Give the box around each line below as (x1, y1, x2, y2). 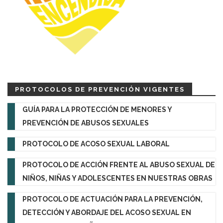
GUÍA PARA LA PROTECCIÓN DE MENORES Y (22, 106, 172, 113)
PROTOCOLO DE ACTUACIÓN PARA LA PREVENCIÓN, (22, 195, 203, 203)
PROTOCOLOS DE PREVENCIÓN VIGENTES (15, 86, 185, 93)
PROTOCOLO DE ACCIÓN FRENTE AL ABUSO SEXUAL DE (22, 161, 215, 169)
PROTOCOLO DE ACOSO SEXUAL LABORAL (22, 140, 170, 148)
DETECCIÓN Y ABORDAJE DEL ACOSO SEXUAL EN (22, 209, 191, 217)
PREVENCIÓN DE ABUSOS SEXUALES (22, 119, 149, 127)
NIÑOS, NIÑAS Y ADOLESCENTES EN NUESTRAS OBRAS (22, 174, 213, 182)
